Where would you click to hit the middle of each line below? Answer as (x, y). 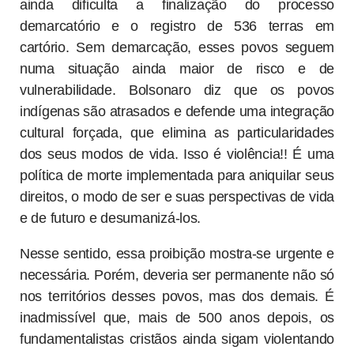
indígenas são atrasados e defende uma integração (177, 112)
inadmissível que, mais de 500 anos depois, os (177, 318)
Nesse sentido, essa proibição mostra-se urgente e (177, 254)
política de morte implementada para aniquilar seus (177, 176)
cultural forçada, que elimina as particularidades (177, 133)
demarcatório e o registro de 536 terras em (177, 26)
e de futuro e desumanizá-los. (112, 218)
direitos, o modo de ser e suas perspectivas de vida (177, 197)
